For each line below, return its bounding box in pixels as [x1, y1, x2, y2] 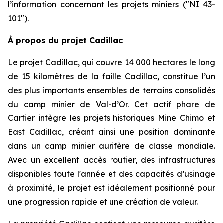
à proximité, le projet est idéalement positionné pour [8, 183, 215, 193]
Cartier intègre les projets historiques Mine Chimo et [8, 113, 215, 123]
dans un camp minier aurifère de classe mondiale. [8, 141, 215, 151]
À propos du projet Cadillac [8, 35, 123, 46]
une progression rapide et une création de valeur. [8, 197, 198, 207]
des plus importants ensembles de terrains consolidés [8, 85, 215, 96]
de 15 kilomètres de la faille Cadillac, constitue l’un [8, 71, 215, 82]
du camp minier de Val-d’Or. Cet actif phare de [8, 99, 215, 110]
